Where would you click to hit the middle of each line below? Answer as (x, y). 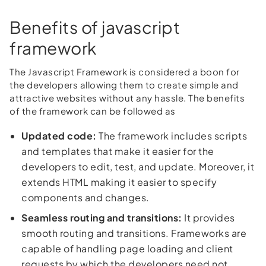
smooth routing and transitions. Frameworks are (134, 233)
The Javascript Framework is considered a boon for (125, 71)
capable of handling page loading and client (127, 248)
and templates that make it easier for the (118, 151)
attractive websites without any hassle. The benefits (127, 97)
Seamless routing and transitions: (102, 217)
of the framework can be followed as (93, 110)
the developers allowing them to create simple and (124, 84)
